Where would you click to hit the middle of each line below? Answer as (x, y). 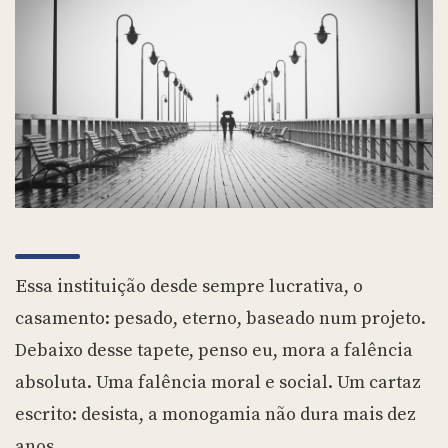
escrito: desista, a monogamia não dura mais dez (215, 414)
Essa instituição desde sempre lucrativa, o (21, 286)
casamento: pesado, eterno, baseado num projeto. (220, 318)
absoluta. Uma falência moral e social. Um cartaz (218, 382)
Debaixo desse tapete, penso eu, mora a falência (214, 350)
